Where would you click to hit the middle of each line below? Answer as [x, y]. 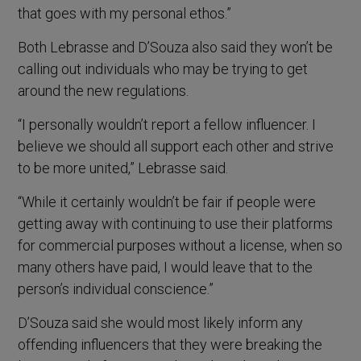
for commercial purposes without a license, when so [180, 245]
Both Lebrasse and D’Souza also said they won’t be [176, 47]
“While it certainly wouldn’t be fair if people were [167, 201]
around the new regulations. [104, 90]
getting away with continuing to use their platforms [176, 223]
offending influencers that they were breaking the [170, 344]
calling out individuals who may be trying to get [163, 68]
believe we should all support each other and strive [176, 146]
